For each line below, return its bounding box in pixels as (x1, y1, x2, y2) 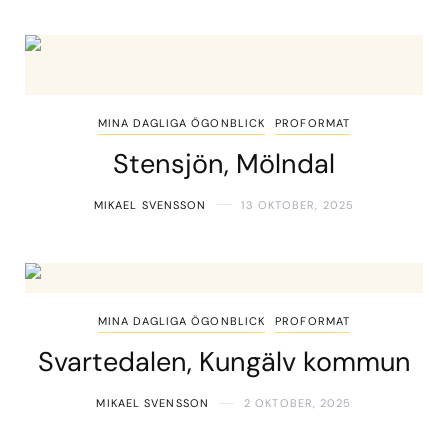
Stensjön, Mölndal (113, 145, 335, 181)
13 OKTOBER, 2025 (241, 197, 355, 212)
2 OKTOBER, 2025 (244, 396, 352, 411)
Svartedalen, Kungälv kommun (37, 344, 411, 380)
